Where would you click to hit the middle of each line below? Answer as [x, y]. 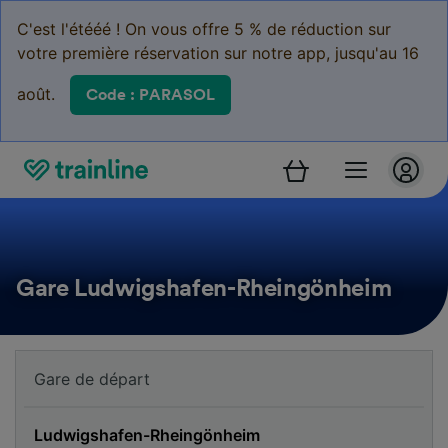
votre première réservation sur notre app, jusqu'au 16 [218, 53]
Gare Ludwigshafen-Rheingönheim [204, 289]
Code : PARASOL [150, 95]
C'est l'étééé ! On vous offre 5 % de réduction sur [204, 29]
